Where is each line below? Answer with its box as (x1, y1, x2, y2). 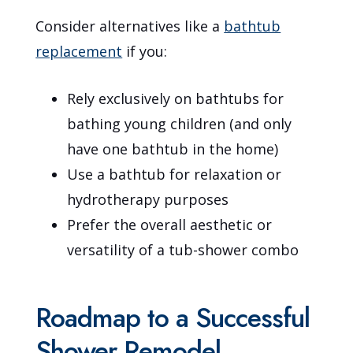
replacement (35, 41, 123, 61)
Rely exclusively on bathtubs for (67, 88, 284, 108)
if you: (122, 41, 168, 61)
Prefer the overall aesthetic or (67, 214, 273, 234)
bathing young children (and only (67, 113, 292, 133)
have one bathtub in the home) (67, 139, 279, 158)
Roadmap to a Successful (35, 298, 310, 337)
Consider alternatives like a (35, 16, 225, 35)
